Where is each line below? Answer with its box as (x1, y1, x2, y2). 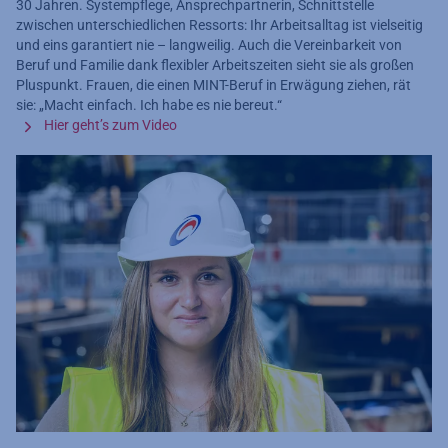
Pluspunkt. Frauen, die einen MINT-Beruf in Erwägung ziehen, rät (16, 77, 411, 94)
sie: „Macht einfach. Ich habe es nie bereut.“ (16, 97, 282, 114)
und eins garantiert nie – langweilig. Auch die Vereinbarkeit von (16, 37, 402, 54)
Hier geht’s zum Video (44, 117, 177, 134)
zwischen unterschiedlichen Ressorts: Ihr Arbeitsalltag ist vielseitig (16, 17, 423, 34)
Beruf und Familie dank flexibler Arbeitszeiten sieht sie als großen (16, 57, 414, 74)
